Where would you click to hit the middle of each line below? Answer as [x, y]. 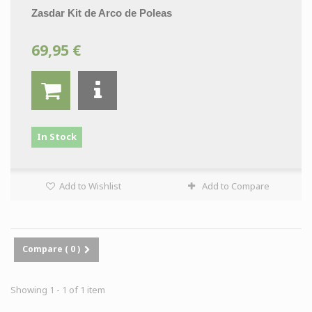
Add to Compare [236, 186]
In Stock [57, 136]
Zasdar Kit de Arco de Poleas [102, 13]
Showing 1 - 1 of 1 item [58, 290]
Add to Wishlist [89, 186]
